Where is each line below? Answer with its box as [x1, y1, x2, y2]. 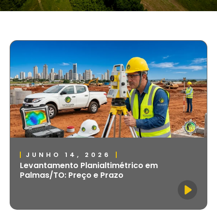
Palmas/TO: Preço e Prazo [20, 169, 124, 181]
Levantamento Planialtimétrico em [20, 159, 158, 171]
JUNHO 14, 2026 [26, 150, 111, 159]
